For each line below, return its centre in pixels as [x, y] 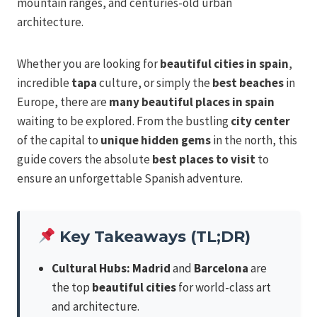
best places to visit [204, 160]
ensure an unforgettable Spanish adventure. [130, 179]
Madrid [151, 269]
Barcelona [221, 269]
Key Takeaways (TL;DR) [153, 237]
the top [72, 288]
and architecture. [96, 307]
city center [260, 121]
